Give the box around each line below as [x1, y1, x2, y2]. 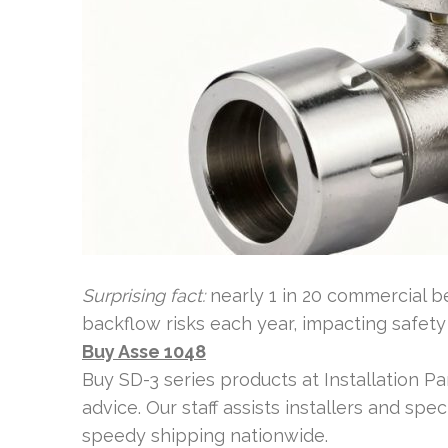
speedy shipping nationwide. [82, 425, 328, 446]
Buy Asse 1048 [82, 341, 206, 362]
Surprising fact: [82, 285, 205, 306]
